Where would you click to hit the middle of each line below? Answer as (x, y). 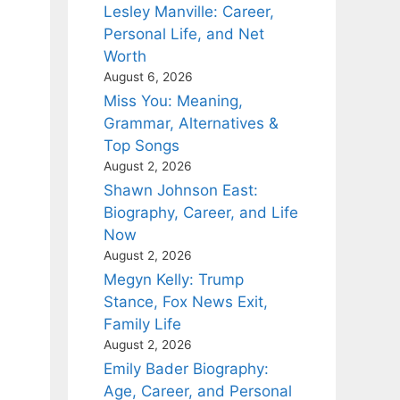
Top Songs (142, 146)
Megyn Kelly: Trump (174, 279)
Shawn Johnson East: (181, 190)
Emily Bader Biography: (186, 369)
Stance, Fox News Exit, (186, 302)
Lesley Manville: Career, (189, 12)
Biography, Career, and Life (201, 212)
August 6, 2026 (148, 77)
